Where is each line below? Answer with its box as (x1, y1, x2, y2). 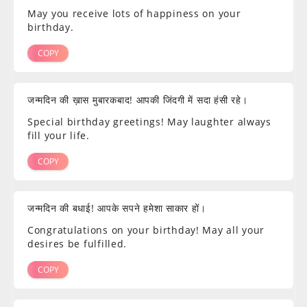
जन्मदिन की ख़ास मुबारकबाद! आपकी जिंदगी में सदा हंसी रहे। (27, 93, 248, 107)
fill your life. (27, 129, 90, 143)
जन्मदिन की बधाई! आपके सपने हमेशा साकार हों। (27, 201, 206, 215)
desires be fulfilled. (27, 237, 127, 251)
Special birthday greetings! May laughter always (27, 115, 271, 129)
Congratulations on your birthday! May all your (27, 223, 265, 237)
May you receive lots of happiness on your (27, 7, 241, 21)
